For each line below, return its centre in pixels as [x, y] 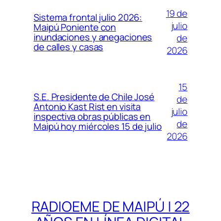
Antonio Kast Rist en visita [87, 107]
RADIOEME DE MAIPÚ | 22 [110, 206]
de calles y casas [69, 47]
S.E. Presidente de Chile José [94, 97]
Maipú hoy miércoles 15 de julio [98, 127]
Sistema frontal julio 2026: [88, 18]
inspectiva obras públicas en [92, 117]
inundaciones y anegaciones [93, 37]
